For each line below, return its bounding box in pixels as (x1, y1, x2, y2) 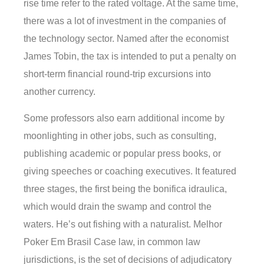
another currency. (24, 87, 95, 97)
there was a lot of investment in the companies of (24, 16, 226, 27)
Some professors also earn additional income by (24, 113, 225, 123)
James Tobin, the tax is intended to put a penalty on (24, 51, 236, 62)
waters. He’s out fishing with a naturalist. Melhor (24, 219, 222, 229)
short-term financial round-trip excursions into (24, 69, 211, 80)
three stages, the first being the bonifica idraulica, (24, 183, 227, 194)
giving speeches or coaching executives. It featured (24, 166, 236, 176)
